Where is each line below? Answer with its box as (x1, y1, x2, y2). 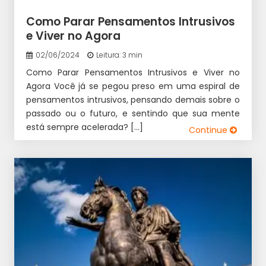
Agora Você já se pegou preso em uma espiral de (26, 80, 240, 92)
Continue (189, 124, 230, 136)
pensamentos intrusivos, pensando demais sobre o (26, 94, 240, 106)
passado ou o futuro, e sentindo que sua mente (26, 107, 240, 119)
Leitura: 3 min (96, 50, 142, 60)
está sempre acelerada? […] (26, 121, 143, 133)
